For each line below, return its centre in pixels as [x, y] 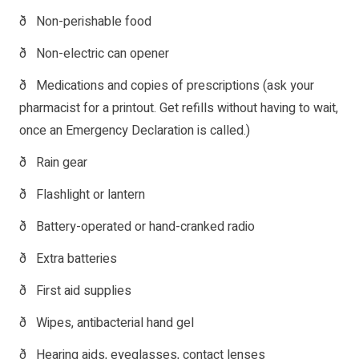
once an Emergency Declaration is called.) [135, 131]
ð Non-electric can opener [94, 54]
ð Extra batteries [68, 259]
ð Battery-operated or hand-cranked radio [137, 227]
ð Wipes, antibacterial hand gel [107, 323]
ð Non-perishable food [85, 22]
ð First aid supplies [75, 291]
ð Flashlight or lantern [82, 195]
